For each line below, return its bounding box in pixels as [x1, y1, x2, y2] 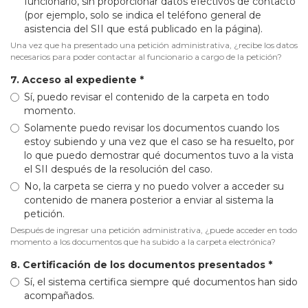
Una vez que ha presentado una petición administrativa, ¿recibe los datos [10, 39, 298, 50]
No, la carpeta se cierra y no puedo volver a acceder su [24, 179, 284, 192]
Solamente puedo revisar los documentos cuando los [24, 121, 279, 134]
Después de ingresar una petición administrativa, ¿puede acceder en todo [10, 224, 297, 235]
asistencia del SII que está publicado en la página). [24, 22, 263, 35]
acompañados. [24, 289, 94, 302]
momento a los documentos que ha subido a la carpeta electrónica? [10, 236, 276, 247]
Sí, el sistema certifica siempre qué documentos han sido [24, 275, 298, 288]
